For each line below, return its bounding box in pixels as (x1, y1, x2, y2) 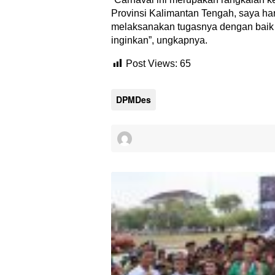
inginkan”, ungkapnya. (111, 35, 207, 46)
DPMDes (116, 93, 151, 106)
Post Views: (126, 58, 177, 69)
